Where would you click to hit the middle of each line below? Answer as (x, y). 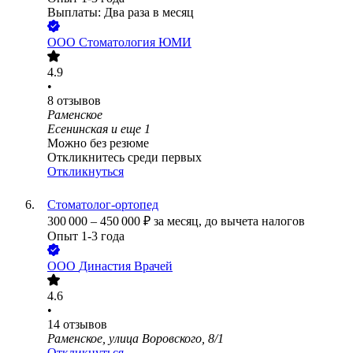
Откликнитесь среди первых (124, 158)
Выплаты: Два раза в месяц (121, 13)
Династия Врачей (126, 266)
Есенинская (78, 129)
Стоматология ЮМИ (135, 43)
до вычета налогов (255, 221)
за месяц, (179, 221)
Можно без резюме (98, 143)
